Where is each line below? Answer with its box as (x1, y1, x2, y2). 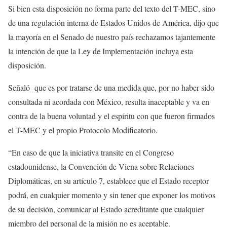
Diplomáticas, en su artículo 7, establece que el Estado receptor (8, 175, 209, 186)
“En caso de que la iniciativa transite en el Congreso (8, 147, 174, 158)
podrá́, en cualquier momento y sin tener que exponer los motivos (8, 190, 215, 200)
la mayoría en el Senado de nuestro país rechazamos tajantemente (8, 31, 215, 42)
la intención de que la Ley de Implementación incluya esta (8, 46, 193, 56)
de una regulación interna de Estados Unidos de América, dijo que (8, 17, 219, 28)
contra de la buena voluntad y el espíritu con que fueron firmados (8, 110, 215, 121)
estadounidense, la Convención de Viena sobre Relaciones (8, 161, 194, 172)
